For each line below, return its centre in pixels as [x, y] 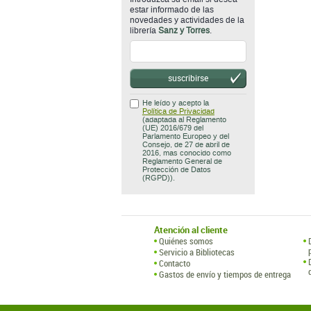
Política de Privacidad [178, 111]
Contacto [175, 263]
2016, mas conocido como [186, 153]
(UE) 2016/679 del [173, 128]
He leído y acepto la [175, 103]
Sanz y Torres [184, 31]
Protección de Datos [176, 170]
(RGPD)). [158, 178]
